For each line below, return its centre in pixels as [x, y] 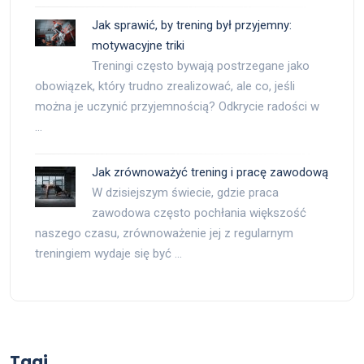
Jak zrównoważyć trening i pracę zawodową [210, 172]
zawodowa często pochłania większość [199, 212]
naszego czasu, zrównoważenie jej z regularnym [164, 233]
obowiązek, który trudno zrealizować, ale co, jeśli [165, 86]
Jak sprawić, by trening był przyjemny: [192, 25]
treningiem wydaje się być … [108, 253]
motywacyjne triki [138, 45]
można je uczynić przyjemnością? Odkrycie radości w [177, 106]
